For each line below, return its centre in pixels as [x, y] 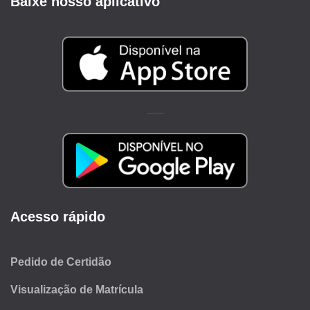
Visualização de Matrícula [77, 290]
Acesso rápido [58, 217]
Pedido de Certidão [61, 262]
